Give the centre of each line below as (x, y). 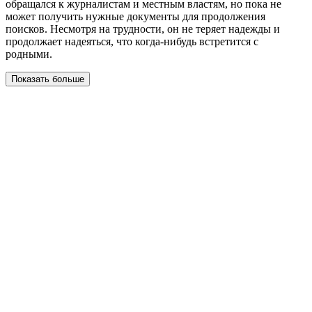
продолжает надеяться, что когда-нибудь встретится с (132, 41)
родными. (29, 54)
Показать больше (48, 79)
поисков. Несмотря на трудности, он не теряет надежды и (143, 29)
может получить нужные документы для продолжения (135, 16)
